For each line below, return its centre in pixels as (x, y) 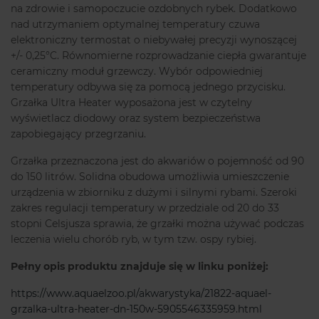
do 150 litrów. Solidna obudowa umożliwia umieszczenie (150, 177)
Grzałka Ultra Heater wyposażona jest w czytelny (131, 103)
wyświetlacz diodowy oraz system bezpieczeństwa (136, 119)
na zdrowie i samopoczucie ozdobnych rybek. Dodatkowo (154, 9)
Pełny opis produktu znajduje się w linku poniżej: (141, 267)
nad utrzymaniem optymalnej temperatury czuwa (135, 25)
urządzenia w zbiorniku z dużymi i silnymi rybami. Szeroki (154, 193)
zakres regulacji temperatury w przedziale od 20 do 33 (145, 208)
